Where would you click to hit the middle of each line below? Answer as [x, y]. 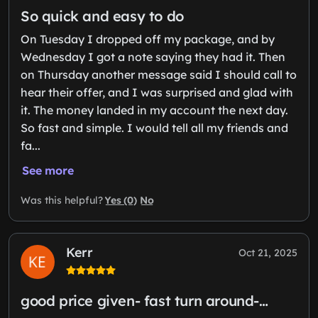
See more [48, 170]
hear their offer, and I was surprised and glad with [157, 92]
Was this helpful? [62, 201]
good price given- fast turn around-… [144, 300]
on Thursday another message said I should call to [159, 74]
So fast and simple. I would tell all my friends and [154, 127]
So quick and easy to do [102, 16]
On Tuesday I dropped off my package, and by [148, 39]
